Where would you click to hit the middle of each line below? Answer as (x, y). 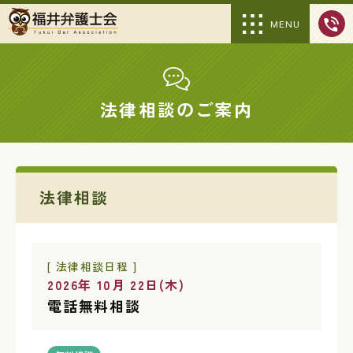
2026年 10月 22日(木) (116, 284)
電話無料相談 (94, 306)
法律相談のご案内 (176, 109)
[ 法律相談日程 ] (93, 266)
